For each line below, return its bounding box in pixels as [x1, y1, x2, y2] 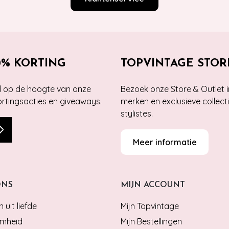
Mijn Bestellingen [121, 216, 182, 226]
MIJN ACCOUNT [121, 180, 185, 189]
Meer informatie [132, 136, 197, 147]
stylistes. [121, 108, 153, 119]
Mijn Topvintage [121, 200, 179, 211]
